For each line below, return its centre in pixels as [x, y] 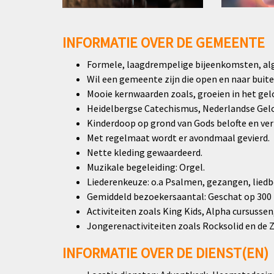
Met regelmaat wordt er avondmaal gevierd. [178, 137]
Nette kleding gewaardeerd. [145, 152]
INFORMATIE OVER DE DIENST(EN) [165, 253]
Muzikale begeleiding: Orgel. [146, 167]
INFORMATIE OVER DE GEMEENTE [164, 42]
